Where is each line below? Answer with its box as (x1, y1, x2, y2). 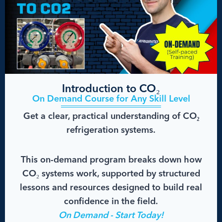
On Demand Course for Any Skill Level (32, 95, 190, 104)
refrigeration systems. (66, 126, 156, 135)
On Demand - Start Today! (58, 211, 164, 221)
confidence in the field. (64, 197, 158, 207)
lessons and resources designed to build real (20, 183, 202, 193)
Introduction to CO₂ (62, 84, 160, 95)
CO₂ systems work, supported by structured (22, 169, 200, 179)
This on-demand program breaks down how (20, 156, 202, 165)
